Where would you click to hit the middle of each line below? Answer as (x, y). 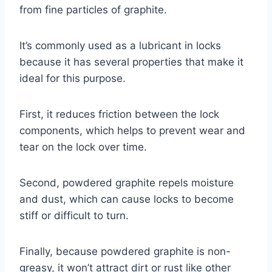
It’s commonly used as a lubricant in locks (120, 45)
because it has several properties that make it (131, 62)
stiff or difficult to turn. (74, 215)
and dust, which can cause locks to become (127, 199)
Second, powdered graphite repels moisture (127, 182)
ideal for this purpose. (73, 78)
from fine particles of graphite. (93, 9)
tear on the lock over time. (83, 147)
